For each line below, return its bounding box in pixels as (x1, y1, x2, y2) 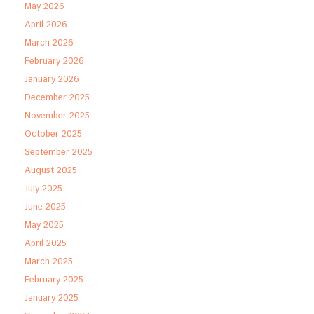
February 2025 (25, 273, 83, 287)
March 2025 (25, 254, 73, 268)
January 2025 (25, 291, 78, 305)
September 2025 (25, 145, 93, 159)
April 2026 (25, 18, 67, 32)
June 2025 (25, 200, 66, 214)
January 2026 (25, 72, 79, 86)
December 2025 (25, 90, 90, 104)
